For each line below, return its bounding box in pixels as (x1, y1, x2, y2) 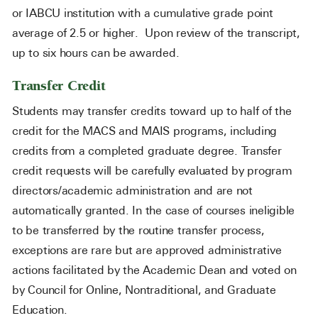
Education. (12, 303, 76, 317)
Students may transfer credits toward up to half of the (12, 104, 292, 118)
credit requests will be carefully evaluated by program (12, 164, 292, 177)
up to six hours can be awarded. (12, 46, 186, 60)
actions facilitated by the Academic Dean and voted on (12, 263, 297, 277)
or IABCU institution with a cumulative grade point (12, 6, 273, 20)
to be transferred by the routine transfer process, (12, 224, 265, 237)
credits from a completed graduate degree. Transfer (12, 144, 282, 158)
